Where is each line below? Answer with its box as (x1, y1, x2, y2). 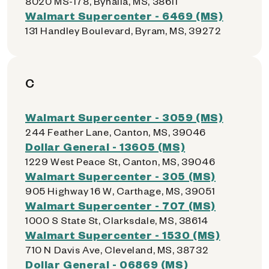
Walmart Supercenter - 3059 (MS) (25, 110, 223, 124)
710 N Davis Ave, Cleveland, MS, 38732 (25, 243, 209, 256)
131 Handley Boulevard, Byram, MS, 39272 (25, 24, 222, 37)
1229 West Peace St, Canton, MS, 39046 (25, 155, 216, 168)
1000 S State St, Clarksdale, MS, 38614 (25, 214, 208, 226)
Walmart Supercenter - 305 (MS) (25, 169, 216, 183)
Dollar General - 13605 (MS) (25, 139, 186, 153)
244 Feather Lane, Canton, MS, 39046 (25, 125, 206, 138)
